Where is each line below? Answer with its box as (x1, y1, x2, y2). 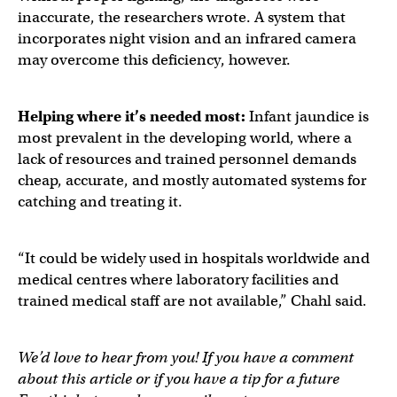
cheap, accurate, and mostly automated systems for (18, 171, 367, 190)
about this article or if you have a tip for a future (18, 370, 339, 388)
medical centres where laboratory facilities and (18, 270, 339, 289)
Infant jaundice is (245, 107, 369, 126)
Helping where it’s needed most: (18, 107, 245, 126)
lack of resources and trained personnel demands (18, 150, 356, 168)
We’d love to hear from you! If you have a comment (18, 348, 354, 367)
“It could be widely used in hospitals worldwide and (18, 249, 370, 268)
